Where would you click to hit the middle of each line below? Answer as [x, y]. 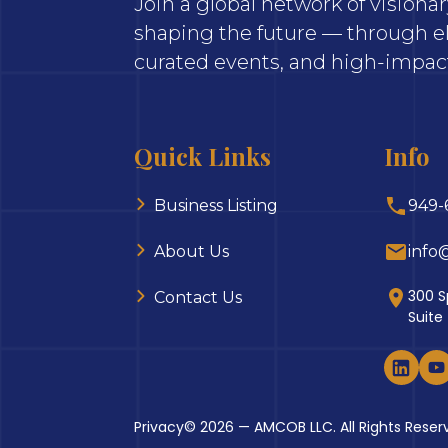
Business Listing [216, 205]
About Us [192, 251]
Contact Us [198, 297]
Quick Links [203, 155]
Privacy [159, 426]
